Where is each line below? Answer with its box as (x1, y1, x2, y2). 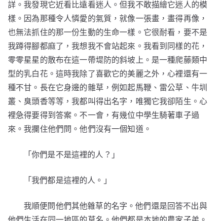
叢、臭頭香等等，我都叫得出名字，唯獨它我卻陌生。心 (8, 96, 208, 106)
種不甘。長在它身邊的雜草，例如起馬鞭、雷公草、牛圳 (8, 82, 208, 92)
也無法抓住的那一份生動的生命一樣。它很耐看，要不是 (8, 27, 208, 37)
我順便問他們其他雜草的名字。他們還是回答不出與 (24, 201, 207, 211)
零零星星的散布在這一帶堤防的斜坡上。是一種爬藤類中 (8, 55, 208, 65)
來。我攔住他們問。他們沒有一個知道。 (8, 124, 151, 134)
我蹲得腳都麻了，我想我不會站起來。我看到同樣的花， (8, 41, 208, 51)
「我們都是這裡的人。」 (24, 175, 111, 185)
